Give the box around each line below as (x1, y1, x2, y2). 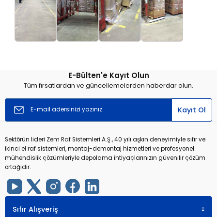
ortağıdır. (5, 163, 31, 171)
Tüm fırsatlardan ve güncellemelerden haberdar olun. (24, 81, 193, 90)
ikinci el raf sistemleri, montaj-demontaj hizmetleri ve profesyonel (5, 144, 194, 153)
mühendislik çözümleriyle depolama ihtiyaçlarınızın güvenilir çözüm (5, 154, 205, 162)
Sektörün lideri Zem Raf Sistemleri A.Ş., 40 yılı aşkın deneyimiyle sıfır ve (5, 135, 205, 143)
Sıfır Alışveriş (13, 204, 58, 214)
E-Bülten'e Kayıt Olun (68, 70, 149, 80)
